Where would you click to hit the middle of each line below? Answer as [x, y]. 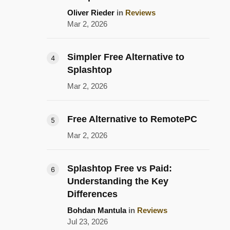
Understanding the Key [118, 181]
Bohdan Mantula [97, 210]
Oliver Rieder [91, 13]
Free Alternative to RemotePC [132, 119]
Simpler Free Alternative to [126, 57]
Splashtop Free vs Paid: [120, 169]
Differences [92, 194]
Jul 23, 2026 [88, 222]
